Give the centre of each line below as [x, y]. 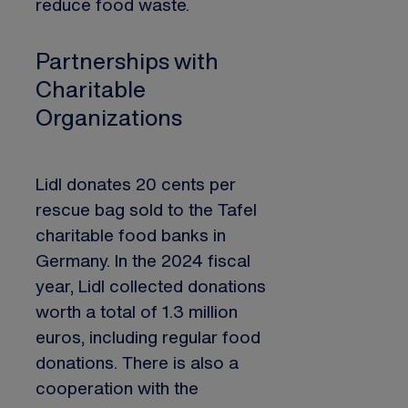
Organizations [109, 117]
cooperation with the [117, 388]
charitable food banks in [131, 235]
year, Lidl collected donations [151, 286]
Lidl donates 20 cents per [136, 184]
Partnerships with [127, 61]
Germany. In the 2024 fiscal [143, 260]
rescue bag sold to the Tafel [146, 209]
